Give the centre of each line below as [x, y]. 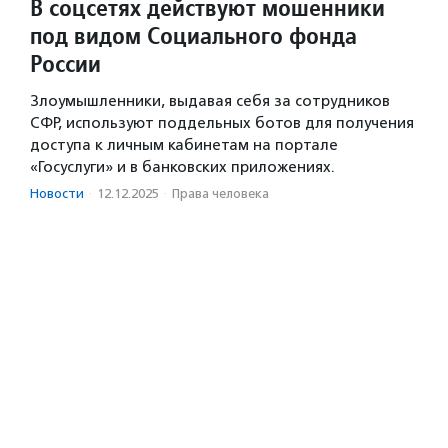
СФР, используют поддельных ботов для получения [222, 123]
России [65, 64]
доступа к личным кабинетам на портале [184, 145]
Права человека [220, 194]
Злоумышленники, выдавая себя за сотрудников [210, 101]
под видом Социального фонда [193, 36]
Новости [57, 194]
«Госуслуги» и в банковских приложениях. [182, 167]
